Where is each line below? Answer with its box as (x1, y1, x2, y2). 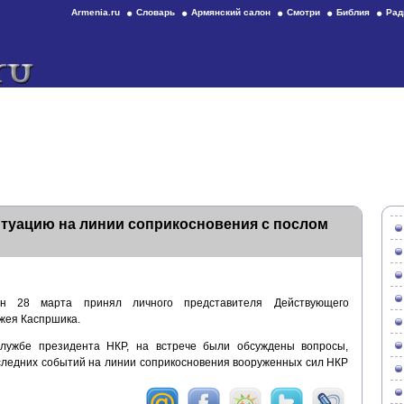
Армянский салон (191, 7, 271, 17)
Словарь (136, 7, 175, 17)
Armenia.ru (71, 7, 120, 17)
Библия (336, 7, 370, 17)
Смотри (287, 7, 320, 17)
